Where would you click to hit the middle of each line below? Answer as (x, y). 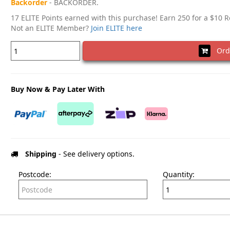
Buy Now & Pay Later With (57, 89)
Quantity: (178, 175)
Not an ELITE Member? (51, 28)
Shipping (41, 154)
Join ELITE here (116, 28)
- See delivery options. (95, 154)
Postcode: (35, 175)
